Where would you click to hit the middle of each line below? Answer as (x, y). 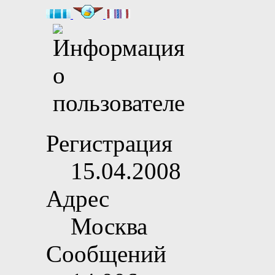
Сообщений (106, 254)
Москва (109, 227)
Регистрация (109, 144)
